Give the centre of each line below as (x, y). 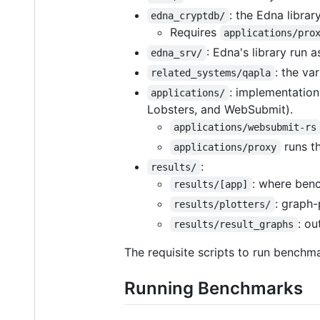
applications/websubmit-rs (245, 127)
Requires (195, 32)
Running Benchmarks (214, 289)
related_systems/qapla (211, 73)
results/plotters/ (222, 205)
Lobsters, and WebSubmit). (220, 110)
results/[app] (211, 185)
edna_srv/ (177, 53)
